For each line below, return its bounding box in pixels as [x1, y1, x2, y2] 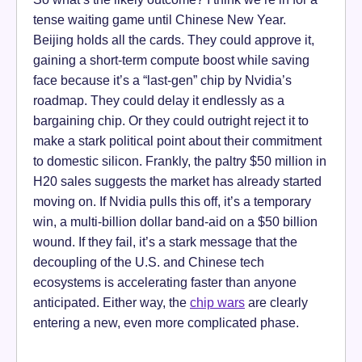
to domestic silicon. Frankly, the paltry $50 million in [33, 154, 326, 169]
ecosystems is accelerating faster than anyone [33, 275, 297, 290]
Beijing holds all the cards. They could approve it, [33, 32, 314, 48]
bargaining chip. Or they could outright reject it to [33, 113, 309, 128]
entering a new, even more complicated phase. [33, 315, 299, 330]
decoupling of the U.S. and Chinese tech [33, 255, 264, 270]
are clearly [245, 295, 308, 310]
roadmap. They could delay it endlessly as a [33, 93, 284, 108]
